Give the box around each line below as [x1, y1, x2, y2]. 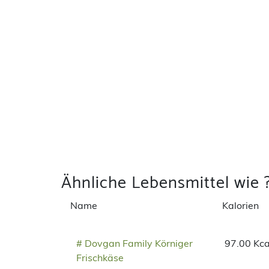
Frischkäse [76, 252, 124, 264]
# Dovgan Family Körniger [76, 237, 193, 250]
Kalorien [222, 199, 259, 212]
